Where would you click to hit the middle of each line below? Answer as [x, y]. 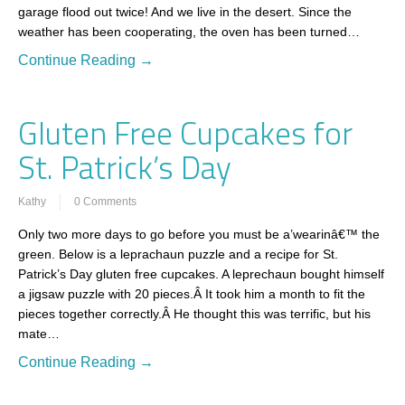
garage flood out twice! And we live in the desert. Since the [185, 11]
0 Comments [105, 201]
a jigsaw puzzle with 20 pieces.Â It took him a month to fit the [192, 293]
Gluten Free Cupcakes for [185, 132]
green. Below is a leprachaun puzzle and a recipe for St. [178, 254]
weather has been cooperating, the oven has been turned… [189, 31]
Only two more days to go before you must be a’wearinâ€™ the [199, 234]
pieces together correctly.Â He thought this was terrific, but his [194, 313]
